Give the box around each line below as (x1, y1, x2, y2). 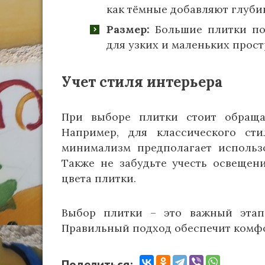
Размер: (106, 22, 150, 36)
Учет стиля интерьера (62, 73, 222, 91)
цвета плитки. (62, 172, 136, 185)
